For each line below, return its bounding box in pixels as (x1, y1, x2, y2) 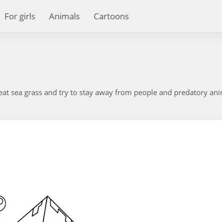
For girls (4, 10, 35, 22)
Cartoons (94, 10, 129, 22)
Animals (49, 10, 80, 22)
